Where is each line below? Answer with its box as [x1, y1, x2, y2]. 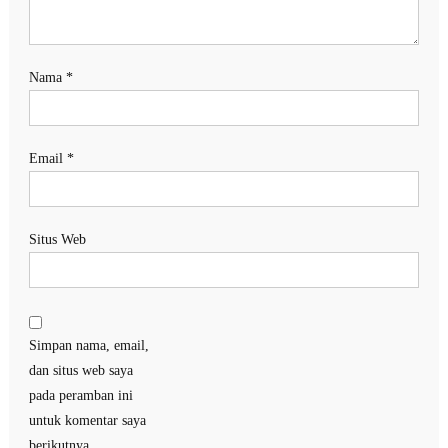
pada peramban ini [28, 388, 133, 404]
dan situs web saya [28, 363, 133, 379]
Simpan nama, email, [28, 338, 149, 354]
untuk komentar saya [28, 413, 146, 429]
